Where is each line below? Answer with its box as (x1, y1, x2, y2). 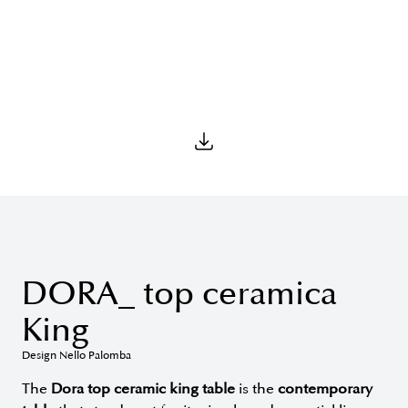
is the (235, 380, 278, 399)
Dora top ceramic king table (51, 380, 235, 399)
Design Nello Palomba (22, 349, 131, 363)
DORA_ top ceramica (22, 274, 337, 314)
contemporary (278, 380, 372, 399)
